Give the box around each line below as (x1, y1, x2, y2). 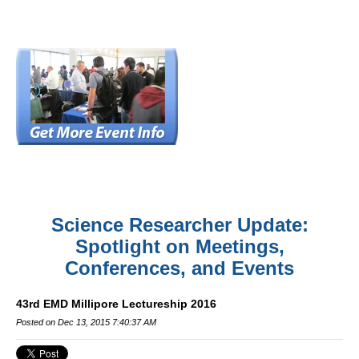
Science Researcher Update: (50, 214, 309, 236)
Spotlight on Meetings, (75, 236, 284, 257)
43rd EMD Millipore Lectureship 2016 (16, 297, 216, 310)
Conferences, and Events (65, 257, 294, 279)
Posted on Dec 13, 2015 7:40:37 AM (16, 317, 156, 327)
